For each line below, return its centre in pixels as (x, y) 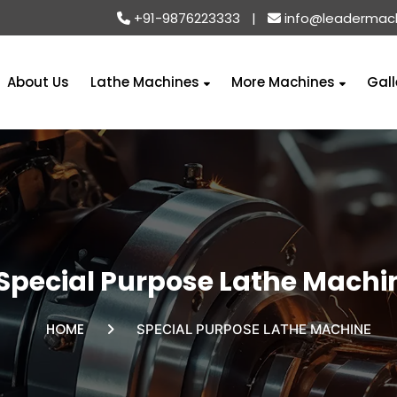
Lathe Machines (147, 82)
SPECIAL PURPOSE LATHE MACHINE (253, 329)
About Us (39, 82)
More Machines (285, 82)
